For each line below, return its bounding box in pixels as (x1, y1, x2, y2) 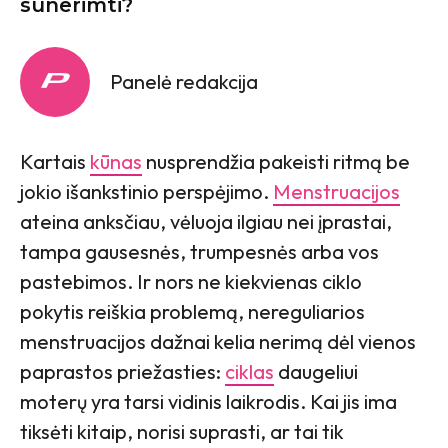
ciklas (225, 358, 274, 384)
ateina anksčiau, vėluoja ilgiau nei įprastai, (20, 208, 392, 234)
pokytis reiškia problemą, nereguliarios (20, 298, 365, 324)
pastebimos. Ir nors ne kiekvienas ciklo (20, 268, 362, 294)
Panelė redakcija (110, 68, 258, 94)
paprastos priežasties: (20, 358, 225, 384)
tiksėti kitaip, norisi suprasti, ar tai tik (20, 418, 344, 444)
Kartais (20, 148, 90, 174)
